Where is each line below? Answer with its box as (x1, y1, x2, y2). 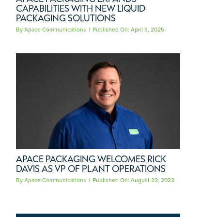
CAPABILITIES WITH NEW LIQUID (16, 2, 145, 15)
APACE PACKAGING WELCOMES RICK (16, 153, 166, 165)
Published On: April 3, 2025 (93, 25, 164, 34)
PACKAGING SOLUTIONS (16, 12, 116, 24)
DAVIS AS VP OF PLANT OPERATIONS (16, 163, 166, 175)
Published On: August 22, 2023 (93, 176, 174, 185)
